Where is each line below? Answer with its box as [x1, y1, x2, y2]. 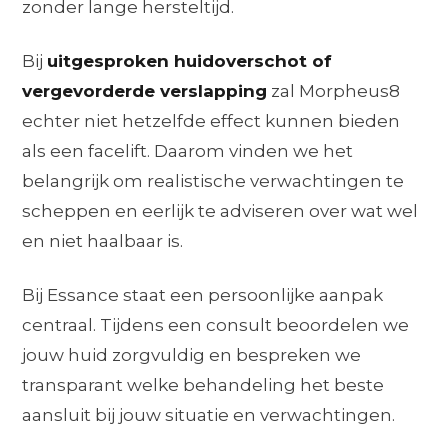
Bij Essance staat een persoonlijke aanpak [22, 284, 384, 305]
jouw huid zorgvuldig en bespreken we [22, 344, 362, 365]
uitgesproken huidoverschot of [47, 50, 333, 71]
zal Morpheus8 [267, 80, 401, 101]
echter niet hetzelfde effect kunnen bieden [22, 110, 401, 131]
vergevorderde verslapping [22, 80, 268, 101]
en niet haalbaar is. [22, 230, 184, 251]
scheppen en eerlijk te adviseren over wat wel [22, 200, 419, 221]
